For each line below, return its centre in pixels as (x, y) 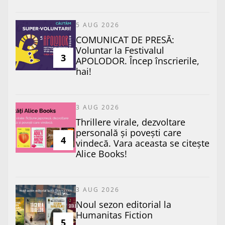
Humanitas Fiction (114, 215)
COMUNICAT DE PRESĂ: (125, 39)
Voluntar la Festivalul (120, 50)
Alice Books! (101, 153)
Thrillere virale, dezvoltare (131, 122)
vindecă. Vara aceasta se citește (143, 143)
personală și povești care (129, 132)
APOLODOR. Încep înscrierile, (138, 61)
